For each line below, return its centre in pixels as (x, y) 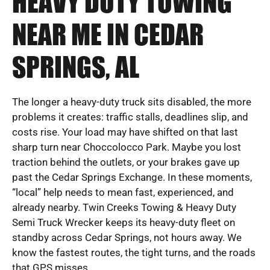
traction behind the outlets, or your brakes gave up (126, 162)
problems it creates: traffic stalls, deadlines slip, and (130, 117)
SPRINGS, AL (76, 69)
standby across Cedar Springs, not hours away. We (127, 238)
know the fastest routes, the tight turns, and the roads (134, 253)
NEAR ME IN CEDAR (108, 36)
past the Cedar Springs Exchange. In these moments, (132, 177)
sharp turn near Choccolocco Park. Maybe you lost (127, 147)
